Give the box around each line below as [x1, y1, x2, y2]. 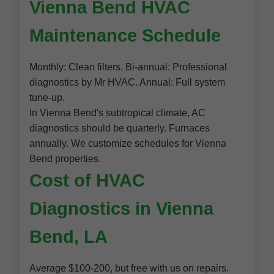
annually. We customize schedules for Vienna [29, 138, 226, 149]
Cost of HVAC [29, 171, 145, 190]
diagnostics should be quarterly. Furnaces [29, 123, 210, 133]
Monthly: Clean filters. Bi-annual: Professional [29, 62, 227, 72]
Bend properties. [29, 154, 101, 164]
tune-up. [29, 92, 65, 103]
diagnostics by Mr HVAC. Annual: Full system [29, 77, 225, 87]
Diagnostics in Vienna [29, 199, 213, 218]
